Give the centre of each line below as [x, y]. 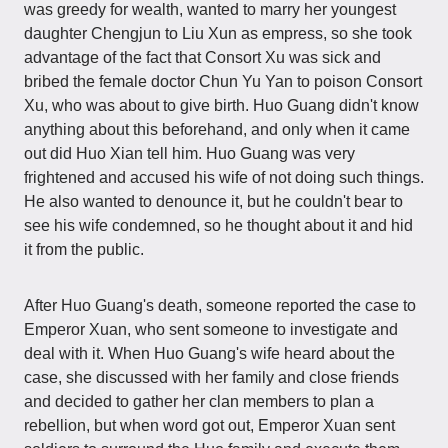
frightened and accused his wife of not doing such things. [224, 177]
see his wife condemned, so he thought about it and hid [218, 225]
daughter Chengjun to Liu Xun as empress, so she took [218, 33]
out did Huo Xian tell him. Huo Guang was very [189, 153]
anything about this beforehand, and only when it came [217, 129]
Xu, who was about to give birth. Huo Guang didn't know [221, 105]
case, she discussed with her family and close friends [211, 377]
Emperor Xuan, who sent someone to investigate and [211, 329]
